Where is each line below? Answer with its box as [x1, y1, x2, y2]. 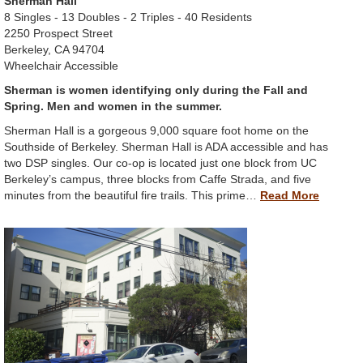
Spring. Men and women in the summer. [4, 100, 222, 113]
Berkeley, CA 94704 [4, 43, 105, 57]
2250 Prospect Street [4, 27, 113, 41]
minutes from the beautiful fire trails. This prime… [4, 189, 260, 203]
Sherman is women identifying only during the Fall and [4, 83, 308, 97]
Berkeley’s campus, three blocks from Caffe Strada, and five [4, 173, 311, 186]
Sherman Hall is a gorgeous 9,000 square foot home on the [4, 124, 309, 138]
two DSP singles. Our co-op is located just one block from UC [4, 156, 317, 170]
